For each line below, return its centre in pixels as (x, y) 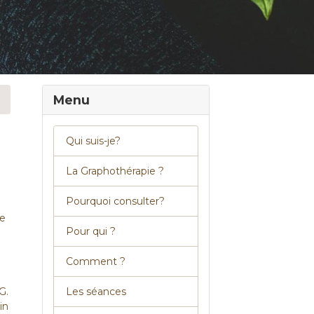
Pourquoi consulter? (116, 201)
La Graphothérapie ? (115, 171)
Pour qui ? (91, 231)
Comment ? (96, 261)
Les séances (96, 291)
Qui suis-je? (94, 141)
